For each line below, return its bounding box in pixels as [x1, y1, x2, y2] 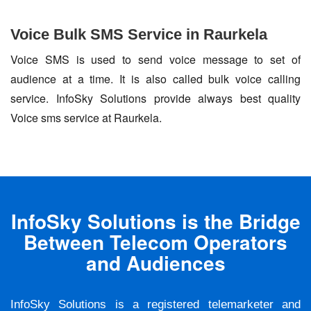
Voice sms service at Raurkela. [10, 110, 162, 126]
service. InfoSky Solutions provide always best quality [10, 90, 301, 107]
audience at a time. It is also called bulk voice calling [10, 71, 301, 87]
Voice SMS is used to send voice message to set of [10, 51, 301, 68]
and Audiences [85, 249, 226, 278]
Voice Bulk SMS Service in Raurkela [10, 26, 267, 44]
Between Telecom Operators [24, 228, 287, 257]
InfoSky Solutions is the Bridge [10, 207, 301, 236]
